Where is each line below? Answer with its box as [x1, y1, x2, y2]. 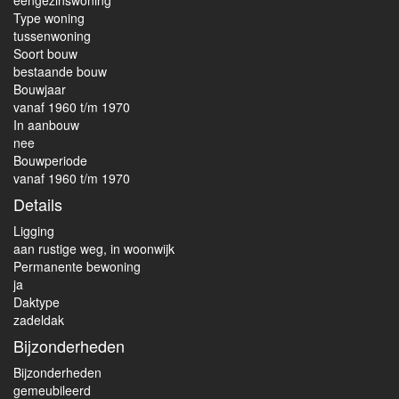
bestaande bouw [13, 62, 107, 80]
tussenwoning [13, 27, 91, 45]
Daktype [13, 293, 60, 311]
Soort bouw [13, 45, 77, 62]
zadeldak [13, 311, 64, 329]
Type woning [13, 9, 85, 27]
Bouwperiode [13, 151, 87, 169]
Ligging [13, 222, 54, 240]
